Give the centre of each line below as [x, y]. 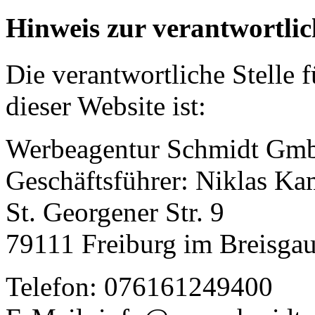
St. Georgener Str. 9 [115, 212]
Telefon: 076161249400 [139, 286]
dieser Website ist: [106, 105]
